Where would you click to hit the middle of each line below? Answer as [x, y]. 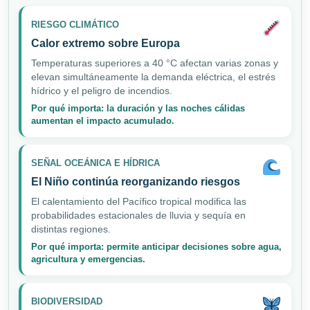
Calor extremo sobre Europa [106, 44]
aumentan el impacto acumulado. [103, 121]
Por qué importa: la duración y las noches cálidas [138, 109]
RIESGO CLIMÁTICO [75, 25]
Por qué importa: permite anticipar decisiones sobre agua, [156, 247]
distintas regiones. [71, 229]
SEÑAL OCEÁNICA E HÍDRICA [95, 163]
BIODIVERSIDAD [67, 302]
